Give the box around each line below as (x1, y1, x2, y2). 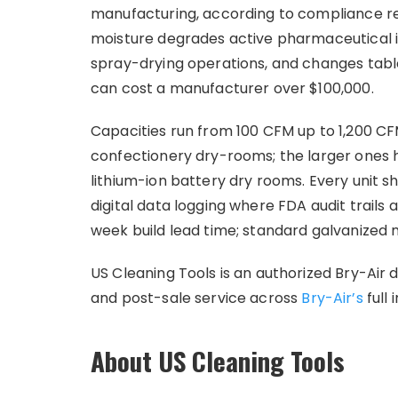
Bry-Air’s (301, 288, 363, 308)
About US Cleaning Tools (91, 341, 345, 379)
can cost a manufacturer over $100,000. (91, 78, 374, 99)
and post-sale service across (91, 288, 302, 308)
